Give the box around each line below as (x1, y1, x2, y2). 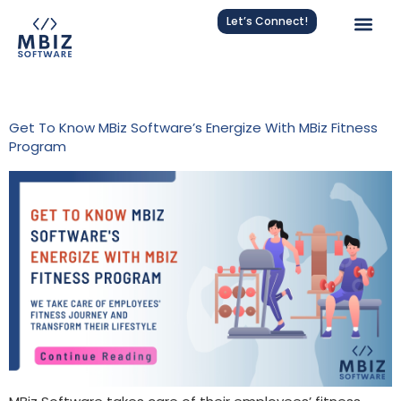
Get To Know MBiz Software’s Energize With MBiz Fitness (9, 118, 378, 138)
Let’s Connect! (226, 13, 309, 29)
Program (9, 137, 66, 157)
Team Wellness (73, 73, 253, 114)
